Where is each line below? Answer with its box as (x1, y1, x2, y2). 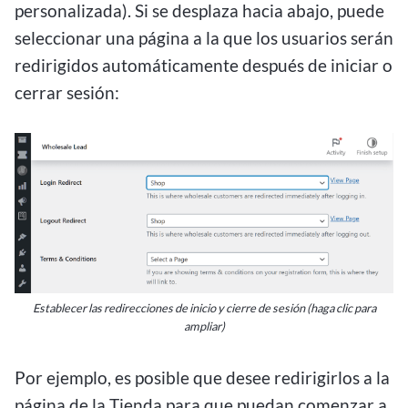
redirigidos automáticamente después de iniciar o (15, 55, 393, 76)
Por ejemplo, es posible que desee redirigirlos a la (15, 367, 390, 389)
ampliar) (183, 319, 225, 334)
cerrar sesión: (15, 82, 119, 104)
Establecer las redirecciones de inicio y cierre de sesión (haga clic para (32, 301, 376, 316)
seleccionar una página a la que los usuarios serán (15, 27, 393, 49)
